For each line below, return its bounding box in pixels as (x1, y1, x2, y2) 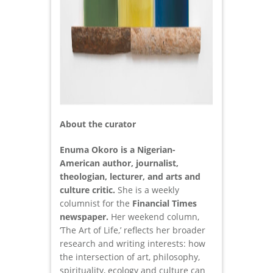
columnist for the (60, 197, 132, 210)
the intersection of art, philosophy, (60, 251, 200, 263)
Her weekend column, (108, 211, 199, 223)
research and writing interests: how (60, 238, 205, 250)
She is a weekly (115, 184, 179, 196)
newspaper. (60, 211, 108, 223)
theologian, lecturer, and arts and (60, 171, 200, 183)
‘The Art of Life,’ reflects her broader (60, 224, 205, 236)
